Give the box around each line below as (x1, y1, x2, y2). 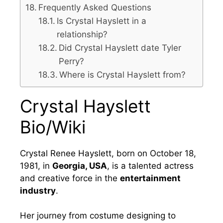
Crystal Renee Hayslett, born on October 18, (20, 148, 196, 158)
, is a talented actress (107, 160, 194, 171)
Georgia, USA (52, 160, 107, 171)
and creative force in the (20, 173, 120, 183)
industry (20, 185, 56, 196)
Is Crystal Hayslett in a (56, 15, 146, 26)
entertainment (120, 173, 181, 183)
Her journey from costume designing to (20, 211, 176, 221)
